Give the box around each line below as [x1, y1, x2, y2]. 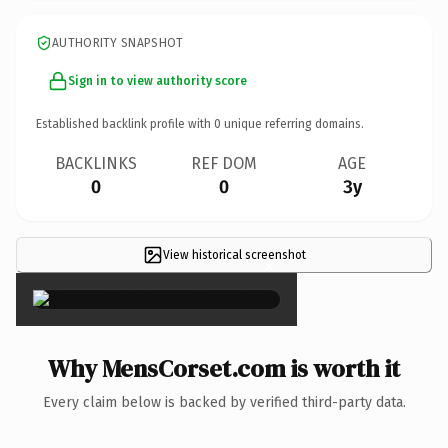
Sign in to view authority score [68, 73, 247, 88]
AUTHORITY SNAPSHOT [52, 35, 184, 50]
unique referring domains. [221, 116, 364, 131]
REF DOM [191, 153, 257, 173]
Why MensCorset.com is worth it [48, 351, 400, 385]
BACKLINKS [55, 153, 137, 173]
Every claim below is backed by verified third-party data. [42, 393, 406, 411]
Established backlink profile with [36, 116, 214, 131]
